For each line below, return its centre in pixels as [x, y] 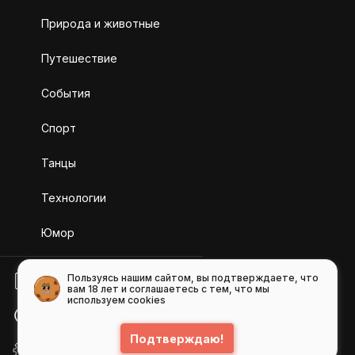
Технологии [74, 197]
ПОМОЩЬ [68, 315]
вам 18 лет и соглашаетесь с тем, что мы [169, 289]
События [66, 93]
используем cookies [117, 300]
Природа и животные [101, 23]
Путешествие [79, 58]
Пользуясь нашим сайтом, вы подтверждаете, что [193, 278]
